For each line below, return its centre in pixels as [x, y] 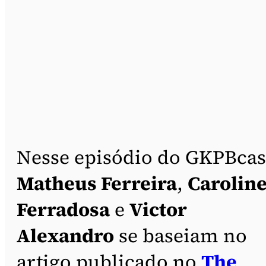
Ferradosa [63, 209]
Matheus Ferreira [97, 183]
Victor [158, 209]
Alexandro [65, 235]
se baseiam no [180, 235]
